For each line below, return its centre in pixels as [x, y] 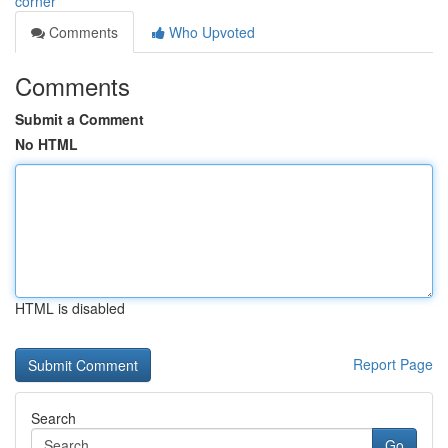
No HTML [46, 144]
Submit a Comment [79, 119]
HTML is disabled [70, 308]
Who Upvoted [210, 32]
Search [53, 418]
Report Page [393, 364]
